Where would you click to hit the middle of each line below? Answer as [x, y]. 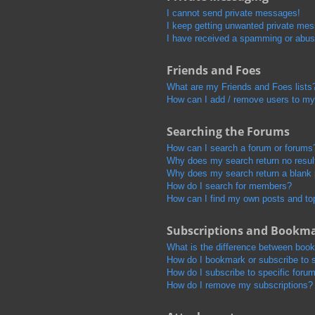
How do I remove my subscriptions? [239, 285]
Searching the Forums [228, 131]
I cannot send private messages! [233, 13]
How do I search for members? [229, 186]
